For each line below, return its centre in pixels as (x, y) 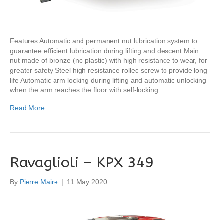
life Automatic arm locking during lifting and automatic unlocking (108, 80)
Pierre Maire (39, 182)
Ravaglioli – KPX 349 (82, 163)
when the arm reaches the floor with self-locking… (87, 90)
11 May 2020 (87, 182)
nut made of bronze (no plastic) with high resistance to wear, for (109, 61)
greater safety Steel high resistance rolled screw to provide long (109, 70)
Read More (27, 108)
